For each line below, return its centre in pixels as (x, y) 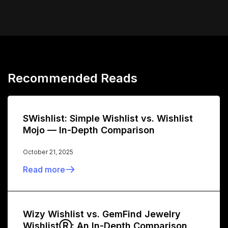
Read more (44, 170)
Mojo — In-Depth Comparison (89, 130)
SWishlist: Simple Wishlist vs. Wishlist (108, 119)
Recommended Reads (73, 78)
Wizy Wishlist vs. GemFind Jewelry (102, 214)
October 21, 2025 (48, 152)
